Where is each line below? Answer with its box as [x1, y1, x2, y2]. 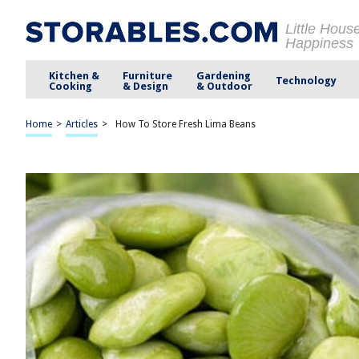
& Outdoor [196, 79, 252, 92]
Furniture [123, 69, 173, 82]
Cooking [49, 79, 93, 92]
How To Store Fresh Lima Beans [115, 119, 256, 130]
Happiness [285, 35, 353, 51]
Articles [66, 119, 98, 130]
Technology [275, 75, 337, 87]
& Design [123, 79, 169, 92]
